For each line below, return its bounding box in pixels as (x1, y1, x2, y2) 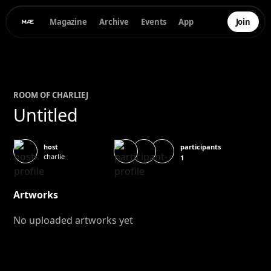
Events (141, 16, 167, 27)
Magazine (50, 16, 87, 27)
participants (180, 142, 221, 151)
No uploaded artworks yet (13, 214, 134, 227)
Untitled (13, 103, 79, 126)
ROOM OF (13, 90, 53, 100)
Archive (99, 16, 129, 27)
